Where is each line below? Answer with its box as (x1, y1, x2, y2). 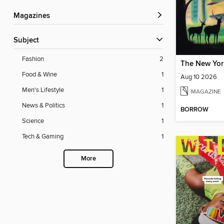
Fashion (22, 55, 44, 63)
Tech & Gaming (22, 132, 63, 141)
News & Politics (22, 101, 65, 110)
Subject (18, 36, 39, 45)
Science (22, 117, 44, 125)
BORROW (180, 105, 208, 114)
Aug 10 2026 (180, 72, 217, 81)
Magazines (20, 11, 50, 21)
